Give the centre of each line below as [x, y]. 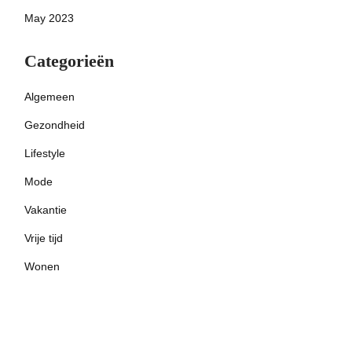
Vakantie [46, 210]
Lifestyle [45, 153]
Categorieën [69, 61]
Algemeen [49, 97]
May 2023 [49, 18]
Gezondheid [55, 125]
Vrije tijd [44, 238]
